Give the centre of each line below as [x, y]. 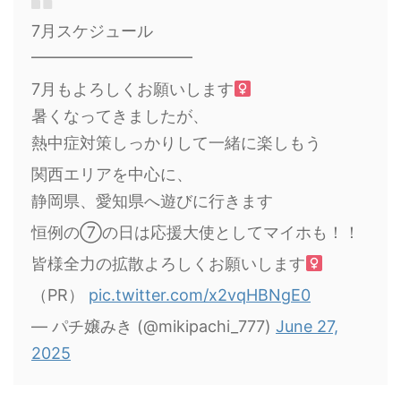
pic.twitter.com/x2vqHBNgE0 [200, 295]
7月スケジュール [92, 31]
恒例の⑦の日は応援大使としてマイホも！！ [196, 233]
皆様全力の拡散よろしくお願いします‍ [168, 264]
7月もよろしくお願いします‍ [132, 90]
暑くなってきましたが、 [120, 116]
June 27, [307, 327]
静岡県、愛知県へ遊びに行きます [152, 201]
